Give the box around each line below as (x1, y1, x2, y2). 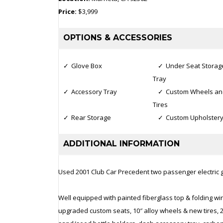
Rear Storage (71, 112, 111, 122)
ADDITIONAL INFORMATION (63, 138, 180, 148)
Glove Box (71, 61, 102, 70)
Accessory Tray (71, 87, 117, 96)
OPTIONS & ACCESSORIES (63, 32, 172, 42)
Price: (58, 6, 78, 16)
